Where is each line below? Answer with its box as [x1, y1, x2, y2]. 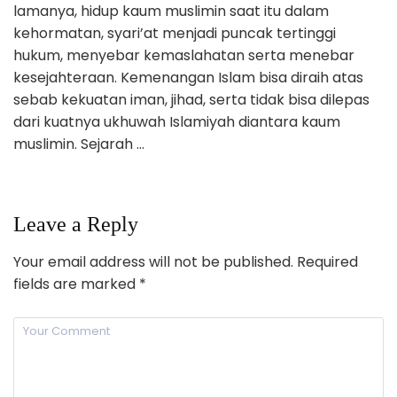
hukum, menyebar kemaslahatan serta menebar [13, 45, 354, 66]
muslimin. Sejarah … [13, 134, 144, 155]
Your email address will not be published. [13, 252, 293, 273]
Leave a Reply [13, 213, 138, 237]
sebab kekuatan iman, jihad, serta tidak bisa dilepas [13, 90, 370, 111]
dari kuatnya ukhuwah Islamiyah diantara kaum [13, 112, 340, 133]
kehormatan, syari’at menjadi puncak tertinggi [13, 23, 336, 44]
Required [293, 252, 358, 273]
